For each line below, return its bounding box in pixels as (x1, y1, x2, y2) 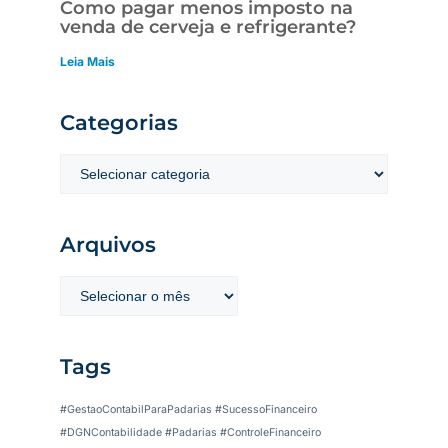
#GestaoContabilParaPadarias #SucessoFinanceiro (60, 403, 317, 417)
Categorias (60, 110, 178, 136)
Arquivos (60, 232, 156, 258)
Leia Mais (60, 53, 115, 69)
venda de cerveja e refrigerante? (60, 15, 356, 38)
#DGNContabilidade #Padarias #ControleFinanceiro (60, 426, 321, 440)
